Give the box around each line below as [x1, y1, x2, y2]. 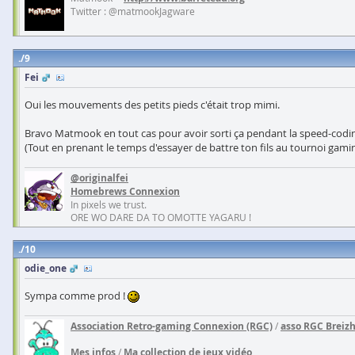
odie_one [25, 261, 67, 275]
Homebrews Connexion [71, 184, 180, 198]
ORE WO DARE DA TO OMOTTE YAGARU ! [71, 210, 251, 223]
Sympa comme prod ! [25, 288, 128, 303]
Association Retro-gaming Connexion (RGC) [71, 319, 273, 333]
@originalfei [71, 170, 128, 185]
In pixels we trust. [71, 197, 147, 211]
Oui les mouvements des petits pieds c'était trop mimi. [25, 97, 280, 112]
